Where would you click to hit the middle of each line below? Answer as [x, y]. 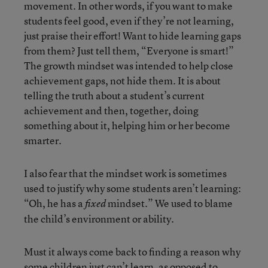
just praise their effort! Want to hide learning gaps [133, 36]
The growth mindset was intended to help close [129, 66]
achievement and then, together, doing [111, 111]
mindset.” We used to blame [169, 203]
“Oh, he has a [54, 203]
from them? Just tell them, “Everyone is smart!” [129, 51]
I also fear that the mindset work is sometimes [125, 173]
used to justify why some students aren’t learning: [133, 188]
